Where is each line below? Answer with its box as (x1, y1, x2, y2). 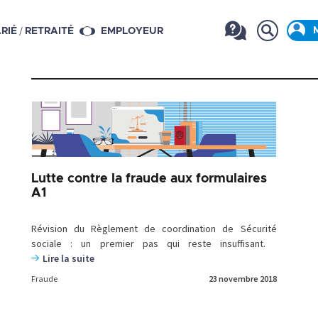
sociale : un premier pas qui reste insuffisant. (31, 237, 277, 250)
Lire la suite (43, 252, 94, 265)
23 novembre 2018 (208, 273, 277, 284)
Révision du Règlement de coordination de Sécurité (31, 222, 277, 235)
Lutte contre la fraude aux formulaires (31, 172, 267, 185)
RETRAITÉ (25, 26, 74, 37)
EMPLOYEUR (101, 26, 163, 37)
